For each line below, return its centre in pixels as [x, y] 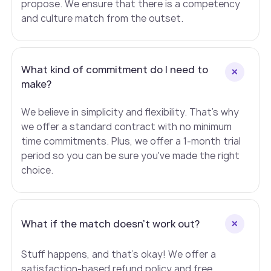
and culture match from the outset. [103, 19]
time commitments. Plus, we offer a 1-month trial [131, 142]
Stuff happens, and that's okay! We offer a [119, 255]
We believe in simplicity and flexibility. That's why [130, 113]
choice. [38, 171]
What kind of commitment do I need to [115, 70]
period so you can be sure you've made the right [131, 156]
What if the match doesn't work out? [111, 224]
